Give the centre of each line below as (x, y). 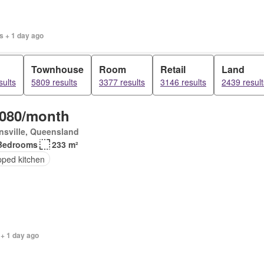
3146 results (183, 82)
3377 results (122, 82)
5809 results (54, 82)
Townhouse (57, 69)
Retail (173, 69)
